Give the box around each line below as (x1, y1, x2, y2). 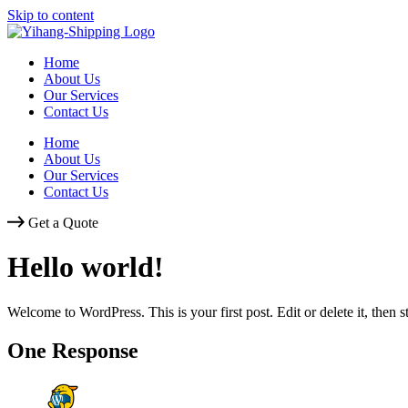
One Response (7, 338, 138, 362)
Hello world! (7, 250, 164, 284)
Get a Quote (28, 215, 99, 230)
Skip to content (7, 7, 94, 23)
